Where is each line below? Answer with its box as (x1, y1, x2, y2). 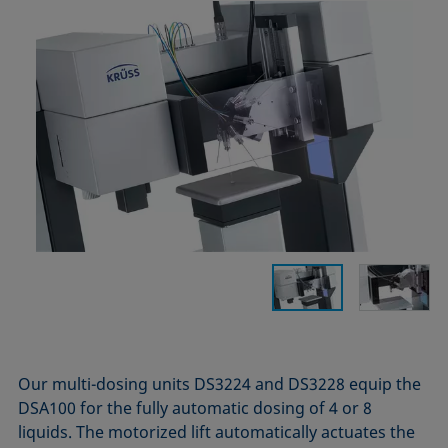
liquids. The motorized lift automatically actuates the (18, 421, 416, 444)
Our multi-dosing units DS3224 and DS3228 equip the (18, 373, 422, 396)
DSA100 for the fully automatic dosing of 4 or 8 (18, 397, 373, 420)
